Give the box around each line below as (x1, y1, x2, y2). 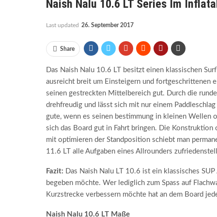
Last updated (46, 22, 80, 28)
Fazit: (46, 167, 63, 175)
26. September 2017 (81, 22, 134, 28)
